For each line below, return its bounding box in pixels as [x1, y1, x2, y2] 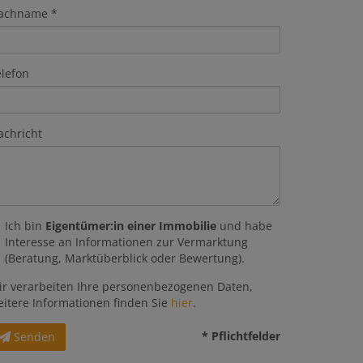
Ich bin [5, 218, 45, 233]
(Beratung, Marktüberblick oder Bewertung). [5, 250, 245, 266]
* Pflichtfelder [202, 328, 280, 344]
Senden [14, 329, 55, 344]
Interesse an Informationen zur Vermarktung [5, 234, 248, 250]
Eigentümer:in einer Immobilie [45, 218, 216, 233]
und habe [216, 218, 272, 233]
